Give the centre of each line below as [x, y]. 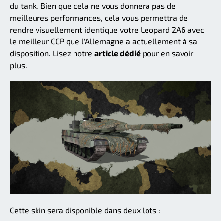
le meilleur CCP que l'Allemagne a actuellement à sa [104, 41]
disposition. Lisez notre [52, 53]
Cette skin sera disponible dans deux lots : [85, 210]
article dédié [117, 53]
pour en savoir [167, 53]
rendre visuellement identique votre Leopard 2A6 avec [107, 30]
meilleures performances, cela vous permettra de [99, 18]
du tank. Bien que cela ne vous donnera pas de [93, 6]
